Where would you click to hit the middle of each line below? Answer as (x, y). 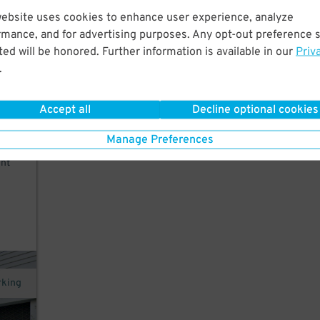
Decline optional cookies (255, 110)
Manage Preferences (160, 140)
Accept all (65, 110)
